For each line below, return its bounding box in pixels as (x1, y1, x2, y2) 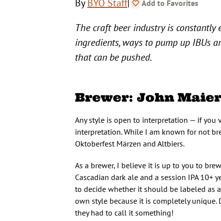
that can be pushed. (75, 50, 152, 64)
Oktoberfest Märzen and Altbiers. (75, 138, 184, 148)
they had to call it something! (75, 207, 174, 218)
